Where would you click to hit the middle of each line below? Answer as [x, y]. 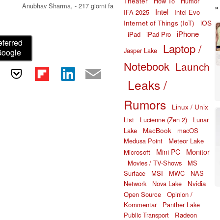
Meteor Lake [186, 140]
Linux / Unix [190, 106]
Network [135, 183]
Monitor [198, 151]
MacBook [157, 130]
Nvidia [197, 183]
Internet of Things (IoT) [159, 22]
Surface [135, 173]
